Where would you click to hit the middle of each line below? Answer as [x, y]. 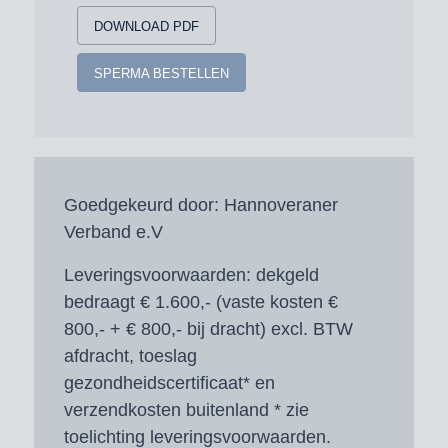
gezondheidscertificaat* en [169, 382]
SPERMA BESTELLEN [161, 73]
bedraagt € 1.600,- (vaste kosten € [200, 301]
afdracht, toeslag [130, 355]
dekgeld [284, 274]
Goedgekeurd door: [141, 205]
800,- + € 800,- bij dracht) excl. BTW [208, 328]
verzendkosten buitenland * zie [186, 409]
